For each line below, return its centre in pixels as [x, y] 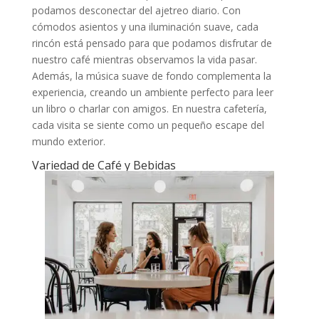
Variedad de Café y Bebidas [104, 166]
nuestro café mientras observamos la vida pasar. [144, 60]
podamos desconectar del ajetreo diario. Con [136, 11]
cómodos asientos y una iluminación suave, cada [145, 27]
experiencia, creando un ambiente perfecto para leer [152, 93]
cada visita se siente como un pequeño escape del [148, 125]
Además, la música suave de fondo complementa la [151, 76]
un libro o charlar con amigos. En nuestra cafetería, [149, 109]
